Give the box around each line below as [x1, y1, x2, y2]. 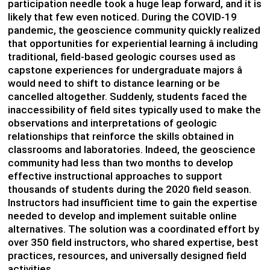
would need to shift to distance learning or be [7, 77, 220, 89]
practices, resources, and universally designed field [7, 249, 246, 262]
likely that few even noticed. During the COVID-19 [7, 10, 237, 23]
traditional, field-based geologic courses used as [7, 50, 236, 63]
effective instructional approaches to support [7, 169, 222, 182]
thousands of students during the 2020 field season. [7, 183, 251, 195]
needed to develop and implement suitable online [7, 209, 237, 222]
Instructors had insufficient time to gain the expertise [7, 196, 257, 209]
